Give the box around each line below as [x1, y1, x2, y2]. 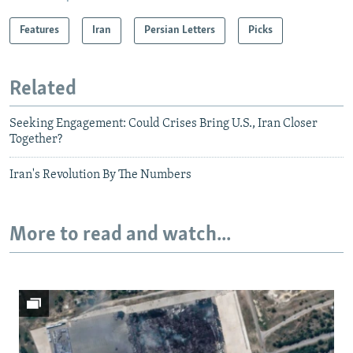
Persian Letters [144, 24, 215, 36]
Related [9, 78, 76, 100]
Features [20, 24, 59, 36]
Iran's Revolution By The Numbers [9, 169, 191, 182]
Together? [9, 133, 62, 147]
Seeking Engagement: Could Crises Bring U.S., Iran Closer [9, 117, 318, 131]
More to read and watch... [9, 225, 231, 247]
